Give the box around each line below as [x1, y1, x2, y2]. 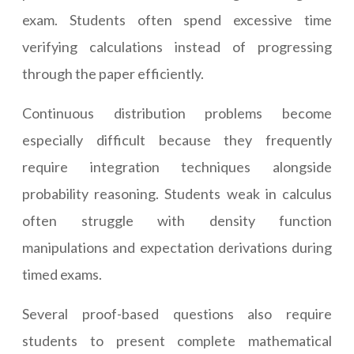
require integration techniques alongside [22, 158, 332, 176]
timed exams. [22, 265, 102, 284]
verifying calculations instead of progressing [22, 38, 332, 56]
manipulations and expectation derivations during [22, 239, 332, 257]
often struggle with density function [22, 212, 332, 230]
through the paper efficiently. [22, 65, 204, 83]
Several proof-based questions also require [22, 305, 332, 323]
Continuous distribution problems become [22, 104, 332, 122]
